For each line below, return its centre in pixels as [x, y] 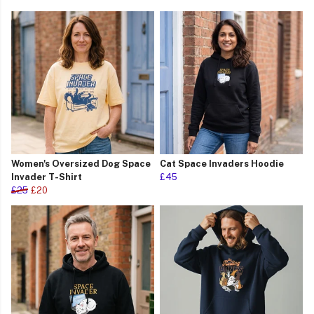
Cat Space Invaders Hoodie [222, 164]
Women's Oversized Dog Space [81, 164]
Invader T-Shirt [47, 177]
